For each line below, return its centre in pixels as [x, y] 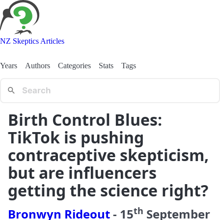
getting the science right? [108, 190]
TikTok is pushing [76, 137]
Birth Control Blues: [85, 119]
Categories [74, 65]
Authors [38, 65]
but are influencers [82, 172]
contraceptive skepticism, [108, 155]
